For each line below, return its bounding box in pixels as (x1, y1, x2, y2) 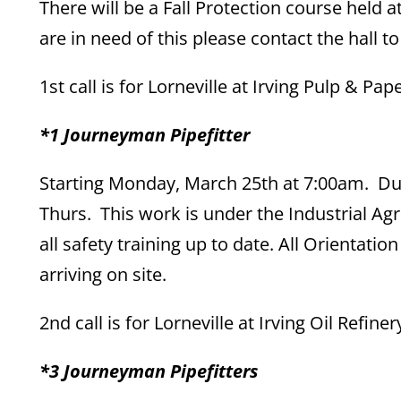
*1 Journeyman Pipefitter (39, 123, 251, 147)
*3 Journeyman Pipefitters (39, 359, 259, 383)
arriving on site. (39, 262, 167, 286)
